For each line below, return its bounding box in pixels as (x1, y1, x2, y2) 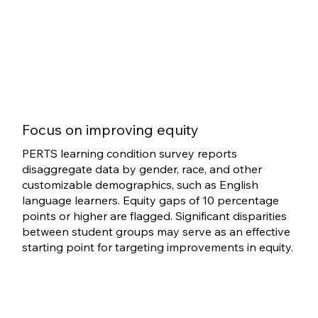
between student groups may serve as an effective (21, 224, 290, 239)
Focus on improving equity (22, 121, 199, 139)
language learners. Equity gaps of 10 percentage (21, 193, 279, 208)
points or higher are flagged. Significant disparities (21, 209, 287, 224)
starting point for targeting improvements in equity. (21, 240, 293, 255)
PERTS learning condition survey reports (21, 146, 237, 161)
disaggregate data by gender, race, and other (21, 162, 262, 177)
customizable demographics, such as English (21, 177, 258, 192)
